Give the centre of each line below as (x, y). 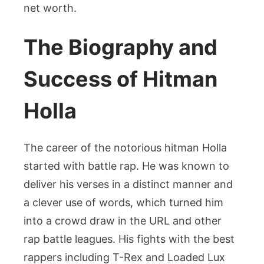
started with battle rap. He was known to (126, 166)
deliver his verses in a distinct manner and (128, 184)
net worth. (50, 8)
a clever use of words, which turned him (123, 203)
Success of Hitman (121, 79)
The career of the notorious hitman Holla (125, 148)
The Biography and (121, 47)
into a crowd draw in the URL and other (123, 221)
